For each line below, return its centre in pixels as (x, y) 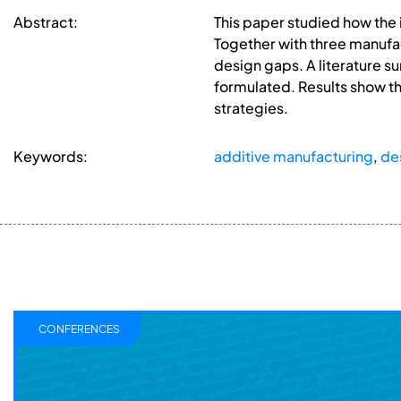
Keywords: (51, 157)
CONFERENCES (79, 329)
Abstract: (46, 22)
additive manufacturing (293, 157)
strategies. (251, 108)
